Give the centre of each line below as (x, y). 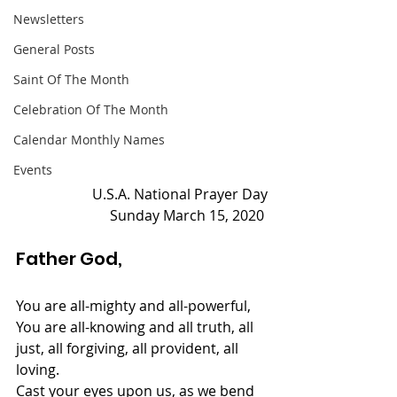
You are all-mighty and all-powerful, (133, 306)
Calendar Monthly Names (89, 140)
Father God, (71, 259)
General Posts (54, 49)
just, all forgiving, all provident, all (129, 348)
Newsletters (49, 19)
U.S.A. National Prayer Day (180, 194)
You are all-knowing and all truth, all (136, 327)
